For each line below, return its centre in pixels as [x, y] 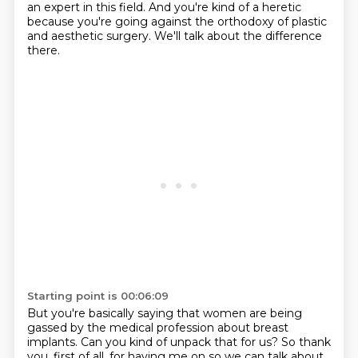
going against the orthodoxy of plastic [221, 22]
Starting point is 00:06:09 [97, 296]
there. [43, 50]
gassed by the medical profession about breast [157, 328]
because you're [71, 22]
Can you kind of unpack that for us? [181, 342]
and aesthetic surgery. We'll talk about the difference [174, 36]
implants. [54, 342]
